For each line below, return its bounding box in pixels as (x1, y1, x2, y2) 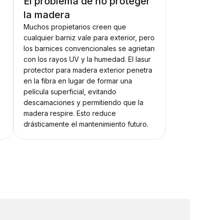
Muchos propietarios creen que (23, 23, 126, 31)
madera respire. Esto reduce (23, 109, 116, 118)
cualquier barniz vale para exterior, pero (23, 33, 155, 42)
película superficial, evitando (23, 87, 116, 96)
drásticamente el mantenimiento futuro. (23, 120, 148, 129)
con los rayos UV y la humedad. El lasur (23, 55, 151, 64)
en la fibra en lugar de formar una (23, 77, 132, 85)
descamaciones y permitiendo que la (23, 98, 143, 107)
